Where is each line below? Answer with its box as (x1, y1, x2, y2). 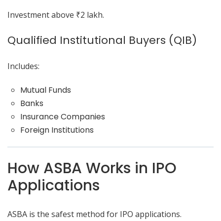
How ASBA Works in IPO (7, 158, 177, 179)
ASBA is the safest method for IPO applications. (7, 209, 182, 220)
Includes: (7, 61, 39, 72)
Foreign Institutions (20, 124, 94, 136)
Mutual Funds (20, 84, 71, 96)
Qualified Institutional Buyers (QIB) (7, 33, 197, 48)
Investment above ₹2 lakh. (7, 9, 104, 20)
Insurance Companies (20, 111, 105, 122)
